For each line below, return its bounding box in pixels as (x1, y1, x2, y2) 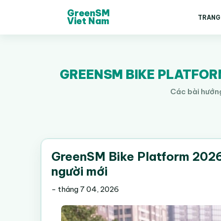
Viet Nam (67, 15, 109, 27)
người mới (51, 164, 108, 179)
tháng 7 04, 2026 (58, 184, 119, 194)
